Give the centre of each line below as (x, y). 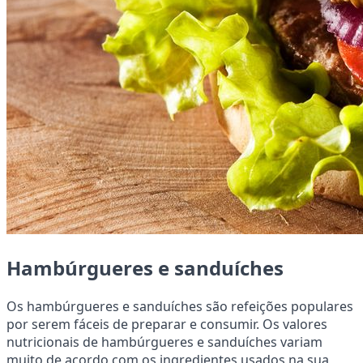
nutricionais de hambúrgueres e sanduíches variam (164, 342)
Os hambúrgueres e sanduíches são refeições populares (180, 306)
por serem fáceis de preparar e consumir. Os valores (167, 324)
